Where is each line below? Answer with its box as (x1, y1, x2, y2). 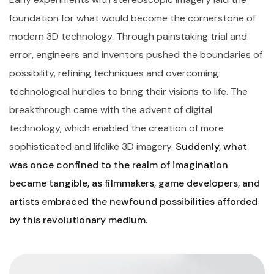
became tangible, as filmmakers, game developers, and (9, 176, 260, 190)
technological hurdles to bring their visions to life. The (9, 84, 248, 98)
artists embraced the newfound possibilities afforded (9, 194, 257, 208)
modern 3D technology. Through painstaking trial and (9, 29, 247, 43)
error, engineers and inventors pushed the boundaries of (9, 48, 262, 61)
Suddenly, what (176, 139, 247, 153)
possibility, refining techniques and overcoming (9, 66, 218, 80)
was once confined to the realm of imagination (9, 158, 228, 171)
